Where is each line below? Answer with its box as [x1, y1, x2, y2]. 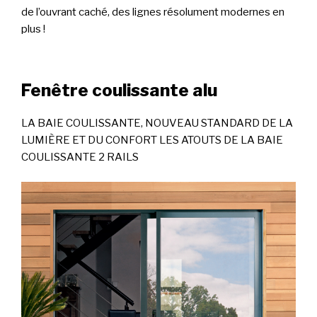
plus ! [21, 22, 45, 35]
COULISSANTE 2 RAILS [21, 151, 139, 164]
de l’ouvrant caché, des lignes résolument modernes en [21, 5, 284, 18]
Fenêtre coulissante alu [21, 80, 217, 101]
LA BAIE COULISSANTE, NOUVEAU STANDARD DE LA [21, 117, 293, 130]
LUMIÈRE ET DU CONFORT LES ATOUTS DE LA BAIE [21, 134, 283, 147]
